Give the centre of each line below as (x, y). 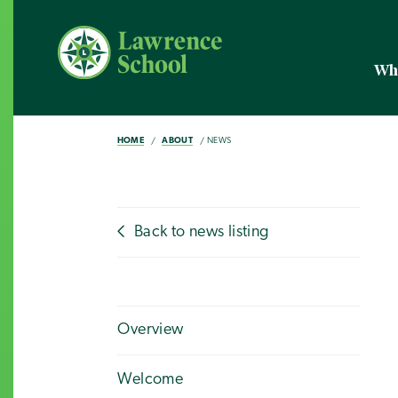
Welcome (150, 379)
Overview (150, 330)
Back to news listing (199, 232)
